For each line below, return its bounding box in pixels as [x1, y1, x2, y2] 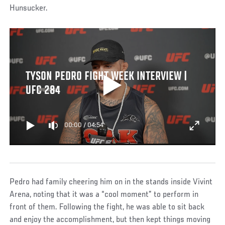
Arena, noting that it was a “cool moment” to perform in [10, 190, 199, 199]
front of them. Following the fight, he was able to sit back [10, 202, 205, 212]
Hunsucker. [10, 4, 48, 13]
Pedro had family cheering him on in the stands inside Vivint [10, 177, 213, 187]
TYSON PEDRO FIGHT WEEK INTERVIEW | [25, 70, 187, 83]
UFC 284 [25, 84, 60, 97]
